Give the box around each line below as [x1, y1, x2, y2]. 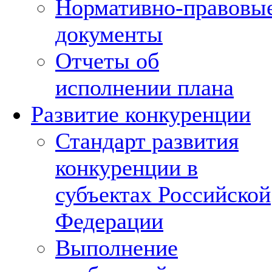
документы [55, 21, 163, 47]
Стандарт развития [55, 128, 239, 154]
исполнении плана [55, 75, 234, 100]
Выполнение [55, 235, 178, 260]
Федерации [55, 208, 163, 234]
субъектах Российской [55, 182, 271, 207]
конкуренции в [55, 155, 198, 180]
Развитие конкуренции [31, 101, 251, 127]
